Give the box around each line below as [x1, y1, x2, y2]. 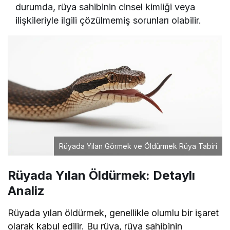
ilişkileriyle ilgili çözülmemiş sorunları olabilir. [15, 14, 202, 26]
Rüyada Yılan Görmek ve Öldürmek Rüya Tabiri [59, 142, 217, 151]
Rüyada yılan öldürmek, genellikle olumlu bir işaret [8, 207, 219, 219]
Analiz [8, 183, 45, 199]
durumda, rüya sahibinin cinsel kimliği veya [15, 1, 196, 12]
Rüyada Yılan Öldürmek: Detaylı [8, 168, 195, 183]
